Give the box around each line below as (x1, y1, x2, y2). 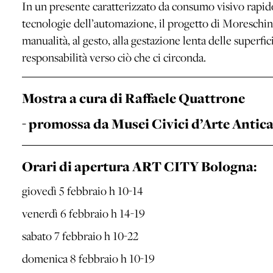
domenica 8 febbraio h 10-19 (22, 250, 155, 266)
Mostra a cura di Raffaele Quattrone (22, 89, 245, 107)
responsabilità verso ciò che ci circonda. (22, 49, 206, 65)
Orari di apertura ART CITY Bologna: (22, 157, 257, 175)
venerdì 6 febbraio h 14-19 (22, 205, 145, 221)
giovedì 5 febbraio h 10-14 (22, 183, 143, 198)
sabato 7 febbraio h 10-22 (22, 228, 138, 243)
